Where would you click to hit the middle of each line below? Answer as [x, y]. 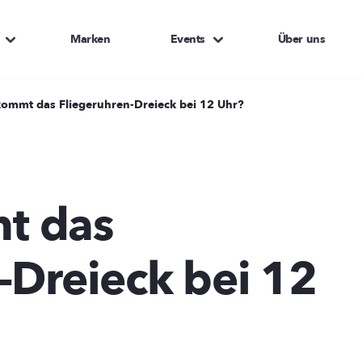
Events [187, 39]
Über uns [301, 39]
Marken [90, 39]
